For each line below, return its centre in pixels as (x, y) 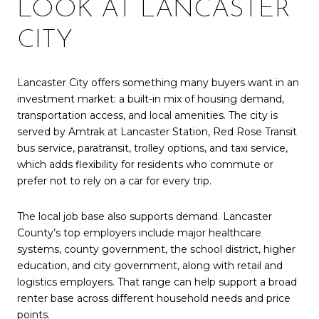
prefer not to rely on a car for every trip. (114, 181)
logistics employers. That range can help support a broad (157, 282)
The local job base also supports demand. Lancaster (145, 216)
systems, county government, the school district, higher (156, 249)
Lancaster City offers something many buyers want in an (158, 83)
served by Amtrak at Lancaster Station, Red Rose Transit (157, 132)
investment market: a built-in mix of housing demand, (151, 99)
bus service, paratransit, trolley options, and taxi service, (152, 148)
